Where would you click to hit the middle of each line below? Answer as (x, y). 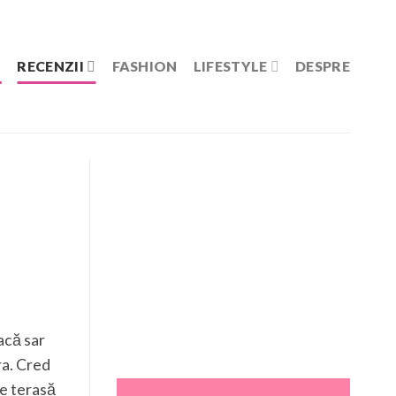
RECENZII (50, 66)
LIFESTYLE (230, 66)
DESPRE (323, 66)
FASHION (145, 66)
